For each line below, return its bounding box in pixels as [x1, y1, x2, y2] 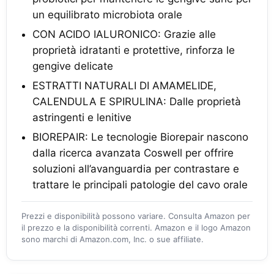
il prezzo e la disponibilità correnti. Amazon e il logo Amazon [21, 223, 251, 232]
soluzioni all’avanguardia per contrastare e [32, 163, 239, 175]
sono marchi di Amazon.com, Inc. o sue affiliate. [21, 234, 204, 244]
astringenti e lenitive [32, 111, 131, 124]
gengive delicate [32, 60, 113, 72]
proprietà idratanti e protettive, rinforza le [32, 44, 235, 56]
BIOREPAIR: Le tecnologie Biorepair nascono [32, 131, 248, 143]
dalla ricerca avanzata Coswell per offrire [32, 147, 234, 159]
